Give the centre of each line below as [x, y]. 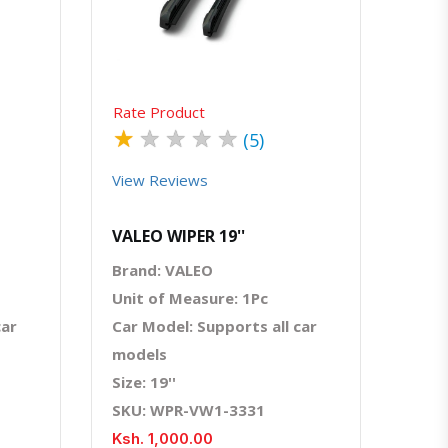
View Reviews [160, 179]
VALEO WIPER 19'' [178, 235]
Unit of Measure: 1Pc [190, 297]
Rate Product [159, 111]
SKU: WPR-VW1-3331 [188, 409]
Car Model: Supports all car [214, 325]
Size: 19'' [144, 381]
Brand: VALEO [162, 269]
